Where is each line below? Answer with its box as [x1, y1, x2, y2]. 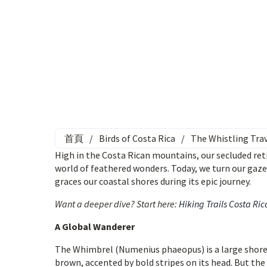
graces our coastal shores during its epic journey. [55, 175, 251, 187]
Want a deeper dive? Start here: [55, 198, 179, 210]
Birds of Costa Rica [99, 132, 175, 144]
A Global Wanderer [55, 221, 135, 232]
